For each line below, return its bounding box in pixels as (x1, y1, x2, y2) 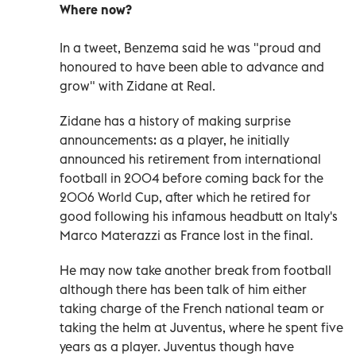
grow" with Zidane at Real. (60, 77, 215, 94)
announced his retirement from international (60, 150, 321, 167)
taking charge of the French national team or (60, 300, 324, 316)
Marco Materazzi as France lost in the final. (60, 226, 313, 243)
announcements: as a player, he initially (60, 131, 289, 148)
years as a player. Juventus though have (60, 338, 294, 354)
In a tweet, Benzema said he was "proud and (60, 39, 321, 56)
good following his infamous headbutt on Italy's (60, 207, 338, 224)
